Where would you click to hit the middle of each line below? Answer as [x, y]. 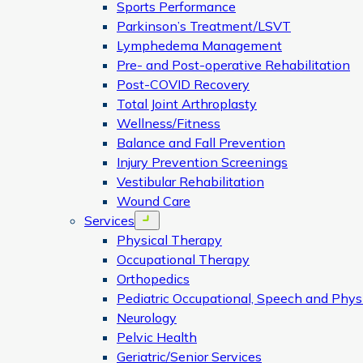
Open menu [167, 218]
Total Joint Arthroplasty [187, 104]
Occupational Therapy [183, 259]
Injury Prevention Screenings [202, 162]
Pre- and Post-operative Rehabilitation [233, 65]
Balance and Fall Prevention [201, 143]
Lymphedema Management [199, 45]
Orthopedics [153, 279]
